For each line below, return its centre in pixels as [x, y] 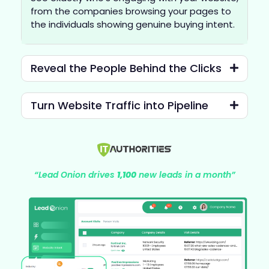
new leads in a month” [186, 175]
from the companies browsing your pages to [131, 11]
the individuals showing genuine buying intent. [133, 24]
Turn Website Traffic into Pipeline [119, 106]
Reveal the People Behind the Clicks [126, 68]
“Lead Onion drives [75, 175]
